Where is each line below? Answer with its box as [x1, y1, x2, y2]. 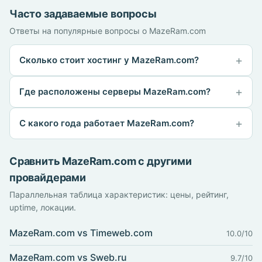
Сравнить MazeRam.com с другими [9, 155, 192, 167]
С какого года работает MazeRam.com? [19, 118, 194, 129]
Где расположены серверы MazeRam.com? [19, 86, 211, 97]
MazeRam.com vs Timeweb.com [9, 227, 153, 239]
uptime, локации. [9, 202, 76, 212]
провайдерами [9, 171, 86, 184]
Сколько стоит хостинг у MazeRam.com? [19, 54, 199, 65]
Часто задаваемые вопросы [9, 8, 157, 20]
